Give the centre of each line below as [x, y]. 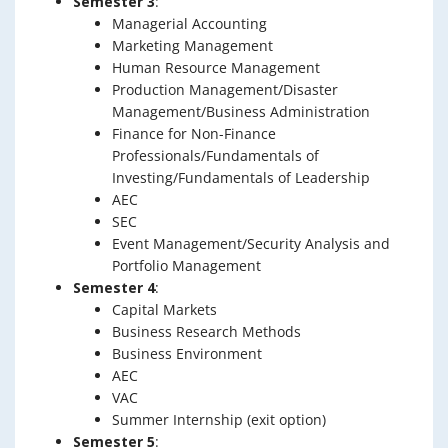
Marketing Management [192, 45]
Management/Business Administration [241, 111]
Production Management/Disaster [225, 89]
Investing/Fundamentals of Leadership [241, 177]
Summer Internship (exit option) [219, 419]
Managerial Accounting [189, 23]
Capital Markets [164, 309]
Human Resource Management [216, 67]
